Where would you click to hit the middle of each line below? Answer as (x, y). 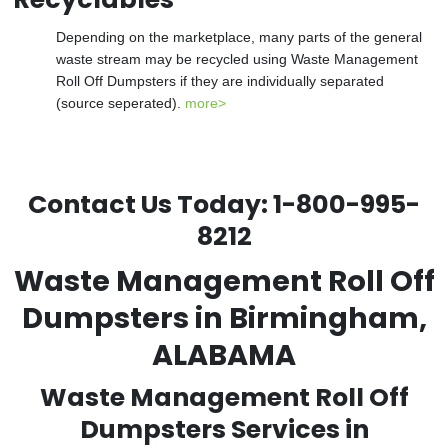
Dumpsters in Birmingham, (224, 318)
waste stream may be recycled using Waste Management (237, 59)
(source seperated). (120, 103)
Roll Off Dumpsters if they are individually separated (220, 81)
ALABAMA (224, 355)
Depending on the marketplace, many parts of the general (239, 37)
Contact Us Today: (150, 204)
